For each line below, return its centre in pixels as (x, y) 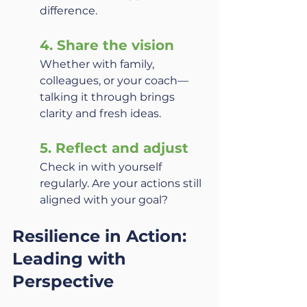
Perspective (63, 281)
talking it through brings (109, 97)
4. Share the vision (107, 45)
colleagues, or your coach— (114, 81)
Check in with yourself (102, 167)
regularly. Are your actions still (122, 183)
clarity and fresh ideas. (100, 113)
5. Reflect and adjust (114, 148)
